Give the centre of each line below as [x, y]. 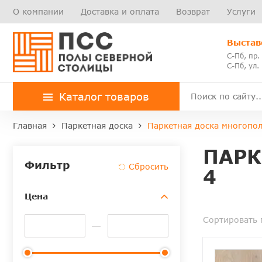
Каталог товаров [104, 97]
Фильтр [47, 165]
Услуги [241, 11]
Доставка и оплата [120, 11]
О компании [38, 11]
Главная [30, 126]
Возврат [193, 11]
